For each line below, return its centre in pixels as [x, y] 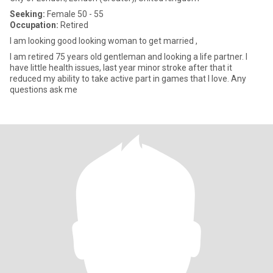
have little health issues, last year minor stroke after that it [121, 68]
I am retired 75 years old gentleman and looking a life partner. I [129, 57]
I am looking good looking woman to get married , [104, 41]
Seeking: [27, 14]
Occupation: [34, 25]
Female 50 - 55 [74, 14]
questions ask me [44, 90]
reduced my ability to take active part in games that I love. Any [128, 79]
